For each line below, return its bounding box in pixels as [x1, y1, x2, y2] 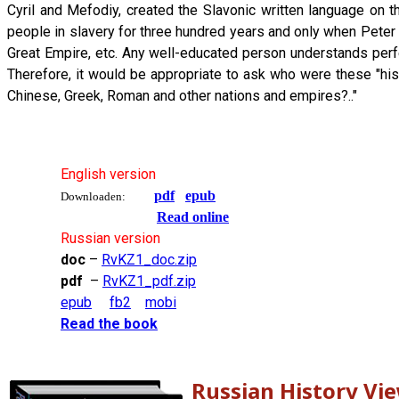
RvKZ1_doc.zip [102, 251, 197, 269]
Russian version [61, 230, 160, 248]
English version [61, 166, 156, 183]
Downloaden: [61, 190, 126, 204]
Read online [157, 209, 229, 225]
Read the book [61, 315, 158, 333]
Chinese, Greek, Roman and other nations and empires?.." [7, 87, 357, 105]
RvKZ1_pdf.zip [102, 273, 196, 290]
